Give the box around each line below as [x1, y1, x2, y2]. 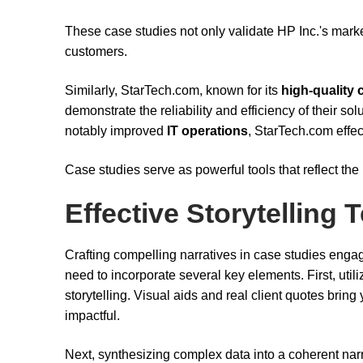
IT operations [167, 123, 248, 138]
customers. [65, 45, 127, 59]
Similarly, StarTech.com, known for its [65, 83, 281, 97]
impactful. [65, 309, 120, 323]
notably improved [65, 123, 167, 138]
